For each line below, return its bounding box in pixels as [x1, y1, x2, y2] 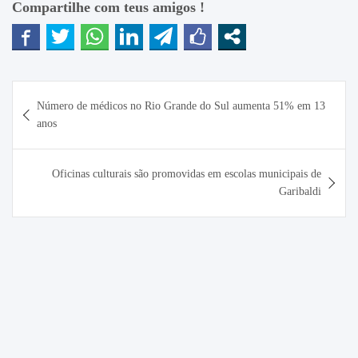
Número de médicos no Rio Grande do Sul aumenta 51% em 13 [37, 99, 325, 112]
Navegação [11, 81, 101, 103]
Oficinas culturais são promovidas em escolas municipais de [52, 167, 321, 180]
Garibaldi [279, 185, 321, 197]
